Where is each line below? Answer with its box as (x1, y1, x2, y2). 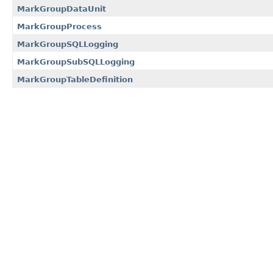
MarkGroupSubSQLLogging (17, 57, 135, 66)
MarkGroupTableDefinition (17, 74, 133, 84)
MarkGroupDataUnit (17, 4, 106, 13)
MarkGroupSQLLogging (17, 39, 118, 49)
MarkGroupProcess (17, 21, 102, 31)
